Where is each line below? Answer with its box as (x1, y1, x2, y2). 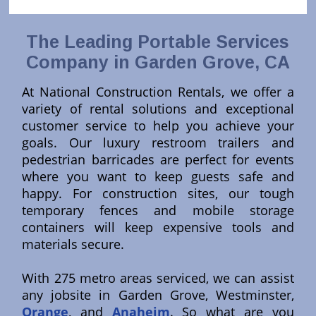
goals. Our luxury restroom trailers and (22, 134, 294, 152)
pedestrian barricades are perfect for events (22, 151, 294, 169)
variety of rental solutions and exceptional (22, 100, 294, 118)
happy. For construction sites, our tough (22, 185, 294, 202)
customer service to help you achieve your (22, 117, 294, 135)
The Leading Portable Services (26, 32, 290, 52)
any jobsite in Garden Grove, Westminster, (22, 286, 294, 304)
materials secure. (22, 236, 125, 253)
